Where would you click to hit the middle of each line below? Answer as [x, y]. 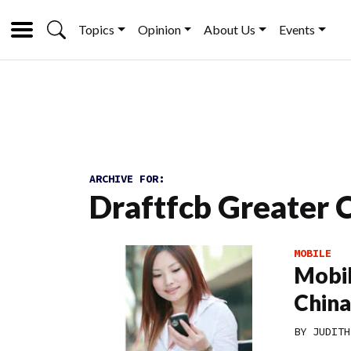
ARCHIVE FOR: [127, 179]
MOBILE [313, 253]
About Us [230, 29]
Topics [96, 29]
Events [297, 29]
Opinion [159, 29]
